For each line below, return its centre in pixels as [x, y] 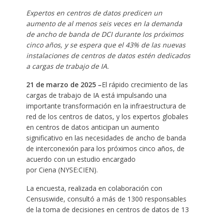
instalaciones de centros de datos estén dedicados [108, 55]
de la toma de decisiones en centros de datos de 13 [107, 209]
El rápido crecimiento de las [145, 84]
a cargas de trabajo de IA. [67, 66]
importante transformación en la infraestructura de [106, 106]
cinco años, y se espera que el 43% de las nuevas [106, 45]
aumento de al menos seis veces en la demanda [104, 23]
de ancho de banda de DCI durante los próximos [105, 34]
